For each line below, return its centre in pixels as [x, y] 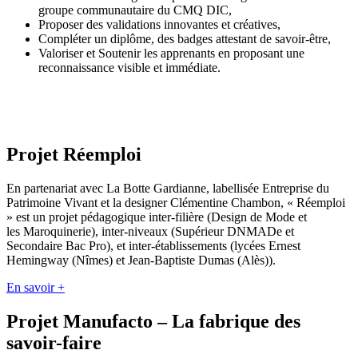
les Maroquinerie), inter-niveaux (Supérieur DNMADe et [150, 232]
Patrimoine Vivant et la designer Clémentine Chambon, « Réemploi [176, 203]
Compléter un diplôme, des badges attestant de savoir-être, [186, 39]
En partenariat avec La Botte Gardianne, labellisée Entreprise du [168, 189]
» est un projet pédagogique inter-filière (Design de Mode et [157, 217]
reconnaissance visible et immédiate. [129, 68]
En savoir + [36, 288]
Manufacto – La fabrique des [179, 322]
